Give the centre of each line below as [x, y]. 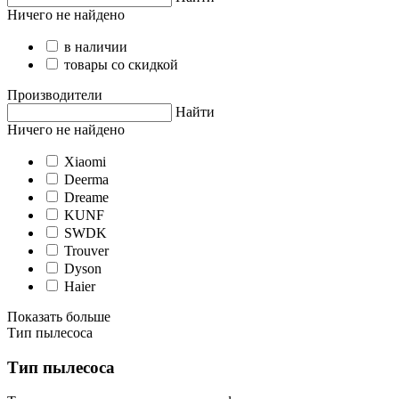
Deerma [86, 179]
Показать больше [59, 316]
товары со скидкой [121, 64]
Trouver [86, 250]
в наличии [96, 46]
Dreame [86, 197]
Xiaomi [85, 161]
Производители [55, 94]
